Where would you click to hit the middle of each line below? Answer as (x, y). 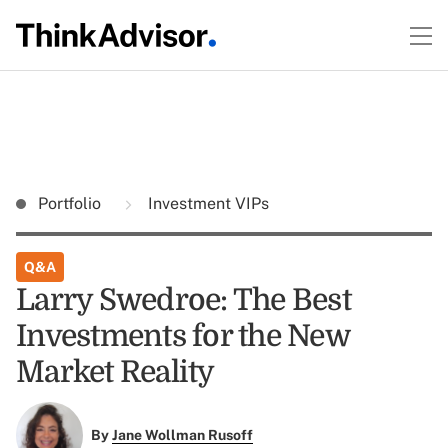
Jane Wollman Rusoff (182, 435)
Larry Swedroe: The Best (183, 300)
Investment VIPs (206, 203)
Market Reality (115, 372)
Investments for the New (182, 336)
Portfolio (71, 203)
